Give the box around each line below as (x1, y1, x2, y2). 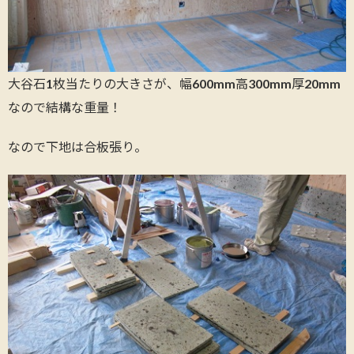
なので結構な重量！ (8, 100, 122, 115)
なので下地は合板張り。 (8, 139, 147, 155)
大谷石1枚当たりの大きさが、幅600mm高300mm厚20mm (8, 76, 341, 92)
